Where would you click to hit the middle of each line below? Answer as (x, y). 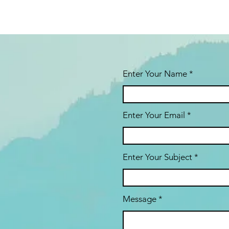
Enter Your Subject (157, 157)
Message (140, 199)
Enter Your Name (156, 74)
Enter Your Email (154, 115)
